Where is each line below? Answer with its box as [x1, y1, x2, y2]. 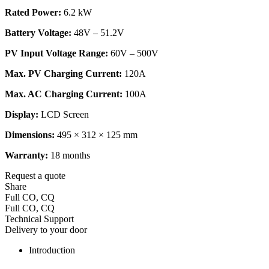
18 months [48, 150, 90, 160]
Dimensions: [5, 129, 55, 140]
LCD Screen [38, 109, 89, 119]
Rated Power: [5, 7, 61, 17]
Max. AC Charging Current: [5, 88, 122, 99]
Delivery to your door [5, 224, 87, 235]
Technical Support [5, 213, 74, 224]
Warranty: [5, 150, 48, 160]
